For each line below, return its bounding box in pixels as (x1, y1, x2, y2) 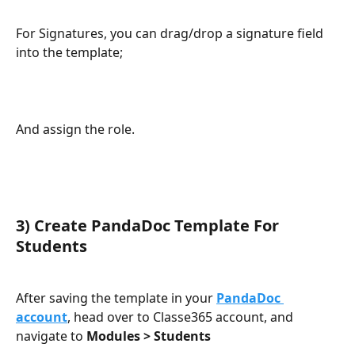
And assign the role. (16, 120, 135, 138)
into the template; (16, 43, 123, 61)
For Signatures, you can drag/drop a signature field (16, 24, 326, 42)
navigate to (16, 326, 86, 345)
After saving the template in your (16, 288, 216, 307)
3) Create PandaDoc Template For (16, 215, 283, 237)
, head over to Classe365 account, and (67, 307, 296, 326)
